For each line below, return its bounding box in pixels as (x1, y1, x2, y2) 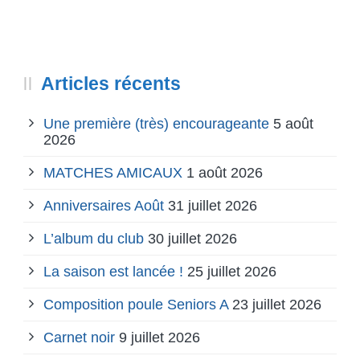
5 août (273, 116, 313, 133)
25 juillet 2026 (187, 264, 276, 280)
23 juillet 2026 (232, 297, 321, 313)
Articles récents (41, 73, 181, 95)
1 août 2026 (186, 165, 263, 182)
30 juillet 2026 (148, 231, 237, 247)
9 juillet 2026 (119, 329, 200, 346)
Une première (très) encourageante (43, 116, 269, 133)
